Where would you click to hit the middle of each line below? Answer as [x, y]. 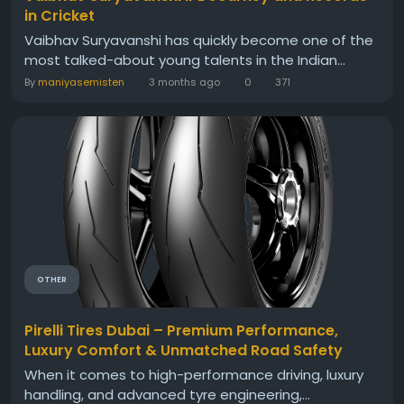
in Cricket [60, 16]
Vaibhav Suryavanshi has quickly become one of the [199, 41]
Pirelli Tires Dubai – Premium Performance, [181, 331]
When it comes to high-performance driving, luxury [194, 375]
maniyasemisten [81, 83]
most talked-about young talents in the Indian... [185, 60]
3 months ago [184, 83]
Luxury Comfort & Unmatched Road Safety [184, 351]
